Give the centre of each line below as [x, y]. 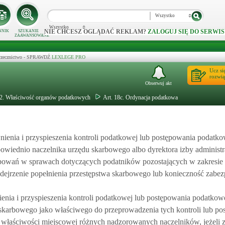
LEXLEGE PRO [69, 57]
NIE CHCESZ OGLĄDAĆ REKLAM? [96, 32]
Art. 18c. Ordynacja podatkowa [140, 97]
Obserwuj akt [158, 83]
